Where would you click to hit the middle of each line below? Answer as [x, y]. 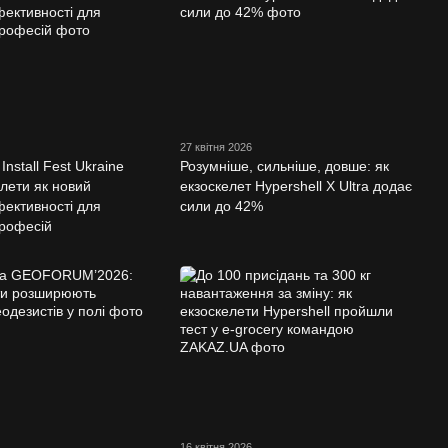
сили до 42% [221, 206]
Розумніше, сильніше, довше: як [284, 166]
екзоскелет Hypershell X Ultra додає [295, 186]
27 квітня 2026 [215, 147]
